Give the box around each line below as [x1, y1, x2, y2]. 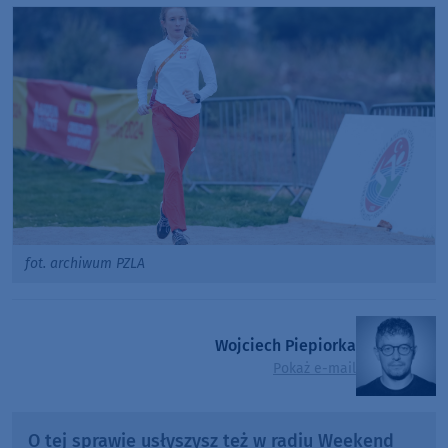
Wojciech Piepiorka [215, 335, 356, 355]
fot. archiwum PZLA [25, 254, 145, 272]
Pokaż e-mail [273, 359, 356, 377]
